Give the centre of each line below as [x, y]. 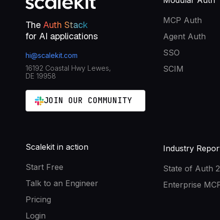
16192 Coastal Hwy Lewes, [68, 68]
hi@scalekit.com [52, 55]
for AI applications [62, 36]
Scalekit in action [57, 147]
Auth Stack [66, 25]
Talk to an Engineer [62, 183]
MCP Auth [182, 20]
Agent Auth [184, 37]
